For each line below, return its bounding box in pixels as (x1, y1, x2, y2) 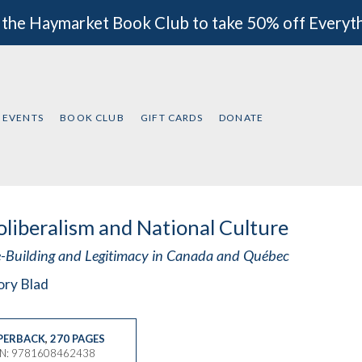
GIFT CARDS (141, 111, 203, 124)
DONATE (219, 111, 264, 124)
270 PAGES (49, 332, 105, 346)
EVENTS (2, 111, 44, 124)
